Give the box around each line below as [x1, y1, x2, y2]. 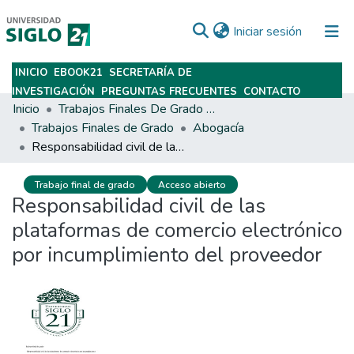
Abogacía [193, 119, 244, 137]
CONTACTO [243, 85, 300, 99]
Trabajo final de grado [35, 178, 136, 191]
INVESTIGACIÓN [12, 85, 95, 99]
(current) [301, 21, 348, 40]
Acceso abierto [158, 178, 227, 191]
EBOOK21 [54, 66, 103, 80]
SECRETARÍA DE [109, 66, 192, 80]
